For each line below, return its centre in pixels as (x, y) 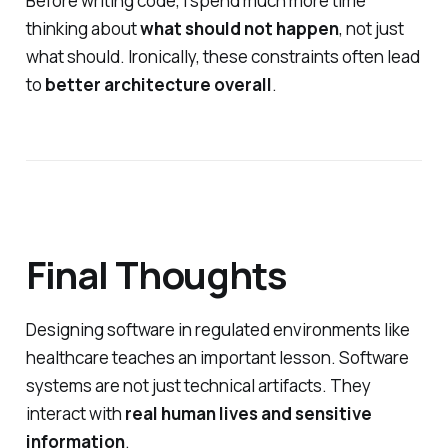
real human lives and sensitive (248, 413)
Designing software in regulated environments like (217, 329)
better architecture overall (158, 84)
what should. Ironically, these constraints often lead (222, 56)
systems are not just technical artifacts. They (198, 385)
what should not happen (239, 28)
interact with (75, 413)
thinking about (82, 28)
